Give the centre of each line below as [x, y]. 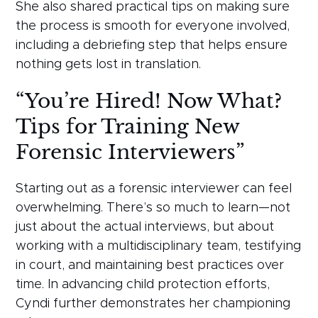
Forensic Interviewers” [130, 152]
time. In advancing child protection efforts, [143, 284]
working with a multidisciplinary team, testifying [159, 246]
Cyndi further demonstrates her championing [153, 303]
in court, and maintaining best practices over [150, 265]
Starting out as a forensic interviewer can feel [154, 188]
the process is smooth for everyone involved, [153, 26]
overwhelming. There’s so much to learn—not [153, 208]
